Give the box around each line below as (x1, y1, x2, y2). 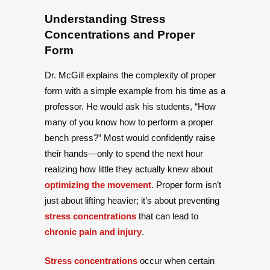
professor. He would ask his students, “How (45, 101, 216, 112)
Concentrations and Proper (45, 28, 195, 42)
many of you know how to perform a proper (45, 117, 213, 128)
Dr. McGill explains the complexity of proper (45, 70, 216, 81)
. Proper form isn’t (151, 180, 221, 190)
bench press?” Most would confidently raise (45, 133, 215, 143)
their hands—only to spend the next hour (45, 148, 203, 159)
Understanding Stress (45, 13, 166, 26)
